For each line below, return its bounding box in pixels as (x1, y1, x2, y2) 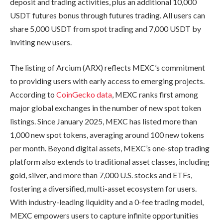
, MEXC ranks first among (112, 90, 198, 100)
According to (10, 90, 56, 100)
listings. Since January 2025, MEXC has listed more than (10, 116, 197, 126)
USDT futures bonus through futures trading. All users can (10, 10, 205, 20)
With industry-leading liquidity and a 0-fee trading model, (10, 197, 204, 207)
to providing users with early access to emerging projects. (10, 76, 205, 86)
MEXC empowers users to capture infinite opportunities (10, 211, 199, 221)
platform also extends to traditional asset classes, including (10, 157, 210, 167)
